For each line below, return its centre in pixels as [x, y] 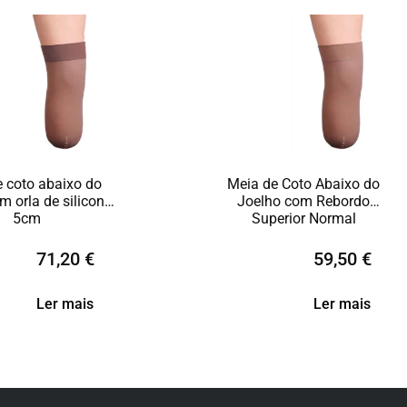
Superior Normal [303, 218]
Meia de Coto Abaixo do [303, 184]
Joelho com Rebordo [303, 201]
